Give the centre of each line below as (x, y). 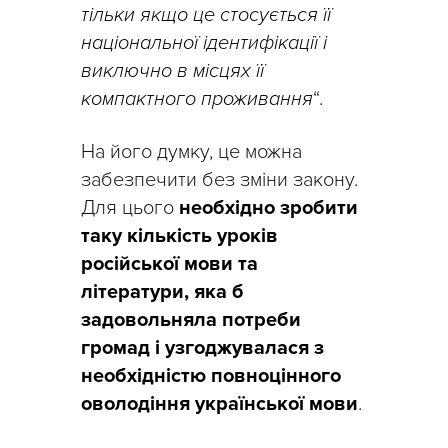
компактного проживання (197, 98)
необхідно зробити (268, 207)
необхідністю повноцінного (211, 375)
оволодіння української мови (219, 403)
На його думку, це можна (191, 151)
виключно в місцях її (172, 70)
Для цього (130, 207)
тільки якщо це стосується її (206, 14)
